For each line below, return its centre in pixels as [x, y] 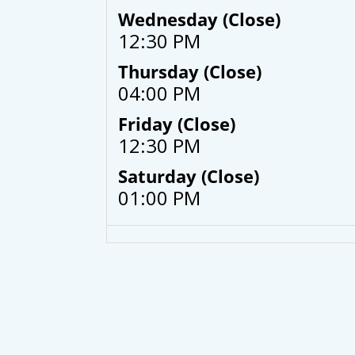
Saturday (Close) [189, 176]
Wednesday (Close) [200, 19]
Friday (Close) [177, 124]
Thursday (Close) [190, 72]
